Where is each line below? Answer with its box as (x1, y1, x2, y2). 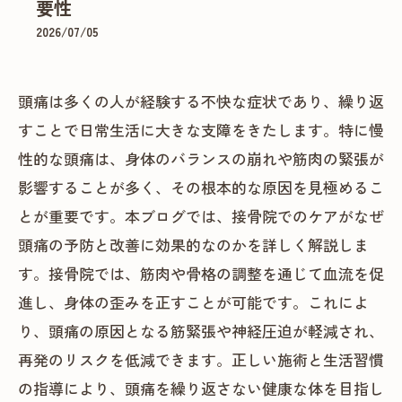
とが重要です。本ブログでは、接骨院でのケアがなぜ (18, 205, 384, 227)
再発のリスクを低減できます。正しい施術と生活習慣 (18, 348, 384, 371)
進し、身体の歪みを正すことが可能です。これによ (18, 291, 369, 313)
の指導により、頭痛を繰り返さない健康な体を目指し (18, 377, 384, 399)
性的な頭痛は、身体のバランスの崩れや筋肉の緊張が (18, 147, 384, 170)
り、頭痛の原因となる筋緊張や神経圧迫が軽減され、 (18, 319, 384, 342)
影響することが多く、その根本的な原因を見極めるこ (18, 176, 384, 198)
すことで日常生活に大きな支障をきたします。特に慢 (18, 118, 384, 141)
